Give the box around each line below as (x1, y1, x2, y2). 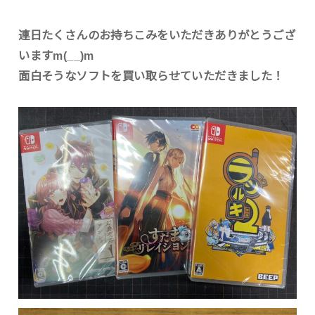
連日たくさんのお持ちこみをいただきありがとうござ (18, 29, 296, 42)
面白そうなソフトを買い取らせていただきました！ (18, 70, 284, 83)
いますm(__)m (18, 49, 94, 63)
